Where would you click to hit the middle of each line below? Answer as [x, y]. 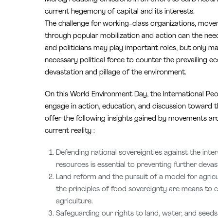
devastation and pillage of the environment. [116, 73]
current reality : [70, 131]
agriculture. [75, 202]
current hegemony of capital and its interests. [120, 12]
